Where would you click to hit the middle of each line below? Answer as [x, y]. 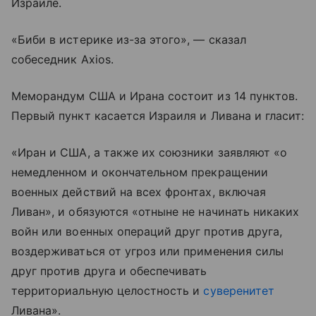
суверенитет [239, 291]
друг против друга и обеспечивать [109, 271]
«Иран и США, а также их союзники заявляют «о [150, 152]
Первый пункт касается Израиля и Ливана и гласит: [158, 116]
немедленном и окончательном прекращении [140, 172]
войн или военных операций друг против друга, [147, 231]
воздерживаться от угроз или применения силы [148, 251]
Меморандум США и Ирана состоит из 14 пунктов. [155, 96]
